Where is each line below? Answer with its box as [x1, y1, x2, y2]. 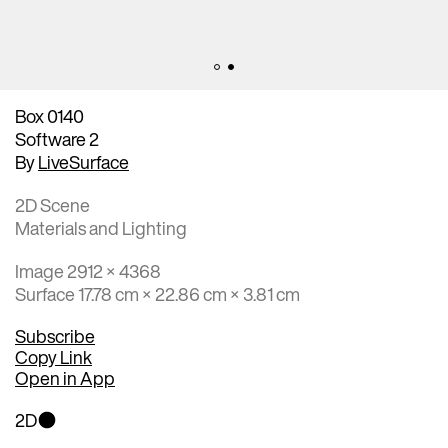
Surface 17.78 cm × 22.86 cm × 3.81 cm [15, 280, 300, 307]
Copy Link [15, 343, 92, 370]
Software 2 [15, 125, 99, 152]
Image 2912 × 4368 [15, 257, 161, 284]
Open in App [15, 364, 115, 391]
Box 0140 [15, 102, 84, 129]
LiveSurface [38, 148, 129, 175]
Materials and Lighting [15, 214, 187, 241]
